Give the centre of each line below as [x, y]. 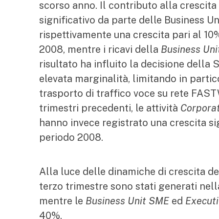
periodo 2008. [71, 137]
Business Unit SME [129, 201]
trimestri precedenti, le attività [110, 108]
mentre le [62, 201]
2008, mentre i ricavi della [99, 49]
